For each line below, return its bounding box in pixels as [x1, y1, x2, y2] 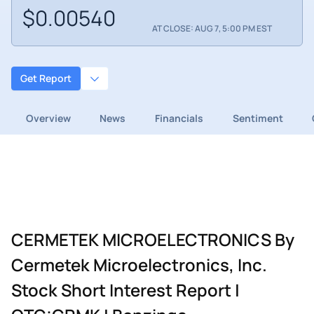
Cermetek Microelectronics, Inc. [11, 252, 267, 276]
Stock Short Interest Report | [11, 278, 240, 301]
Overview [25, 111, 71, 125]
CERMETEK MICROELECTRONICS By [11, 227, 294, 251]
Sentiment [232, 111, 283, 125]
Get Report [20, 71, 71, 86]
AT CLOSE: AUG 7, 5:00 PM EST [151, 22, 272, 35]
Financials [154, 111, 203, 125]
